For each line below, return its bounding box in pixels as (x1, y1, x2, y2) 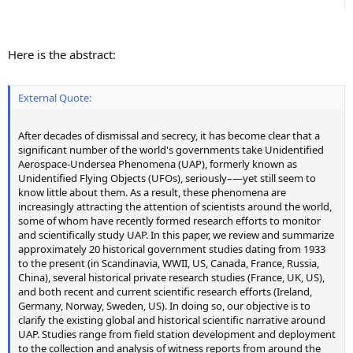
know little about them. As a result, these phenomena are (18, 185, 286, 200)
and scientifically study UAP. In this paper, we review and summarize (18, 228, 334, 243)
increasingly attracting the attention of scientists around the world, (18, 199, 332, 214)
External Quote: (18, 91, 91, 106)
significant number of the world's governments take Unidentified (18, 143, 324, 158)
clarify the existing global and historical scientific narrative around (18, 313, 325, 328)
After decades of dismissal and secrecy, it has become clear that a (18, 128, 320, 143)
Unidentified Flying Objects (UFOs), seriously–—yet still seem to (18, 171, 316, 186)
